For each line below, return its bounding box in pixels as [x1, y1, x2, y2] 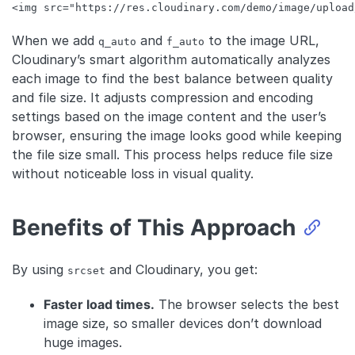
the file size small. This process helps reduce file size [12, 147, 333, 163]
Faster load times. [44, 296, 155, 313]
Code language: [11, 15, 89, 26]
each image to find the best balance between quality [12, 71, 333, 87]
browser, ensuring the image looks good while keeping [12, 128, 342, 144]
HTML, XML [94, 15, 144, 26]
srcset [67, 265, 105, 277]
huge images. [44, 334, 122, 351]
